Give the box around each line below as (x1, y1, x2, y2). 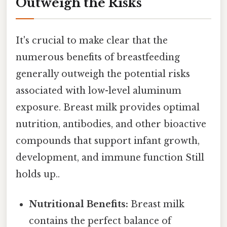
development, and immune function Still (16, 152, 204, 164)
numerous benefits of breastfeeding (16, 52, 180, 63)
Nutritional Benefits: (29, 199, 129, 210)
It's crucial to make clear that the (16, 35, 168, 47)
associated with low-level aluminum (16, 85, 181, 97)
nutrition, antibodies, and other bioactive (16, 119, 206, 130)
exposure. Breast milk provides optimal (16, 102, 200, 113)
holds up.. (16, 169, 60, 180)
